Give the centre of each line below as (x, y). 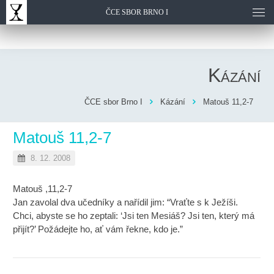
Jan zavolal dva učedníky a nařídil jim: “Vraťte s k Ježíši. (126, 202)
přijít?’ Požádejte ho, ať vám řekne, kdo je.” (98, 229)
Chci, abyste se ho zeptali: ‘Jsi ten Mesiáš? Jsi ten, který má (134, 216)
